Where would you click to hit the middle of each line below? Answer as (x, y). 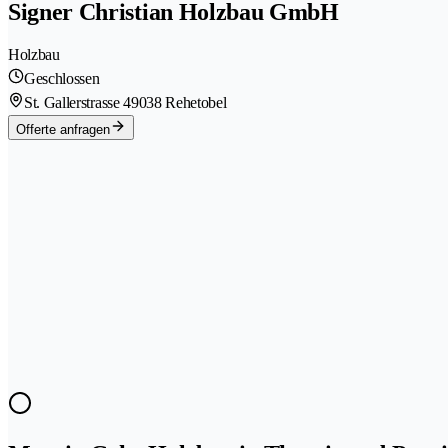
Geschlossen (62, 79)
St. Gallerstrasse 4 (77, 103)
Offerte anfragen (63, 130)
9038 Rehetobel (178, 103)
